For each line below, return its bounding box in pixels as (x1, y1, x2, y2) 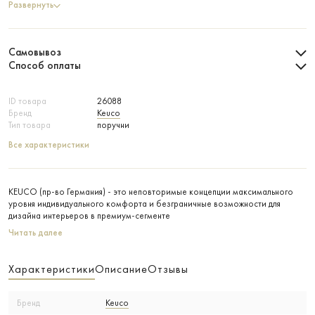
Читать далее (8, 227, 63, 238)
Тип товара (8, 120, 51, 130)
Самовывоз (8, 46, 61, 58)
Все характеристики (8, 139, 89, 150)
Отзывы (148, 262, 188, 276)
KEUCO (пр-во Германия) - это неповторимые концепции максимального (8, 186, 293, 197)
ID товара (8, 96, 46, 106)
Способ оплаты (8, 59, 81, 72)
